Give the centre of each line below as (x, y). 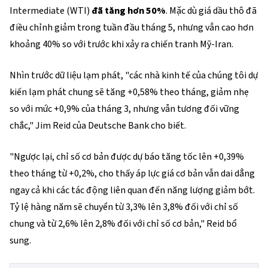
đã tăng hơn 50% (129, 11)
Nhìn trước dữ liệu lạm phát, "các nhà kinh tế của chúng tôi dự (134, 75)
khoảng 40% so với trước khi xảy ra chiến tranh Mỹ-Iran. (124, 44)
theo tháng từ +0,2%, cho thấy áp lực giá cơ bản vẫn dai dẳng (132, 173)
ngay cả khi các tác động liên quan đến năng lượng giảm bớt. (132, 190)
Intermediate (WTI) (51, 11)
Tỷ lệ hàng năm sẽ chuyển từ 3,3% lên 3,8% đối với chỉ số (124, 207)
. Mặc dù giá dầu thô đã (211, 11)
